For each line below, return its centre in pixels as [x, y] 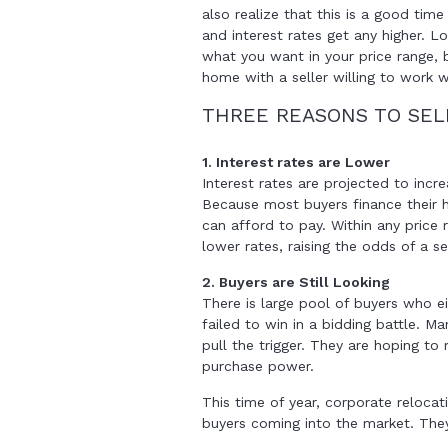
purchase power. [258, 366]
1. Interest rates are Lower [296, 162]
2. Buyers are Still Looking [296, 282]
